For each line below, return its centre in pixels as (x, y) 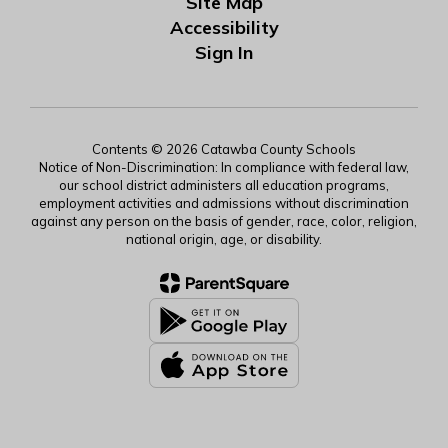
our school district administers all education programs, (224, 185)
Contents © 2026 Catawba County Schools (224, 149)
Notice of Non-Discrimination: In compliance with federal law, (224, 167)
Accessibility (224, 27)
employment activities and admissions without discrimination (224, 203)
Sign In (224, 52)
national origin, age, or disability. (224, 239)
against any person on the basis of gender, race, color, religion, (224, 221)
